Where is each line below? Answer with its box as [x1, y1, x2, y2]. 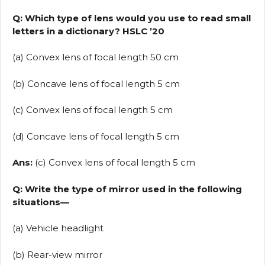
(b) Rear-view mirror [12, 248, 102, 260]
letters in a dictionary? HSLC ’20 [12, 25, 164, 37]
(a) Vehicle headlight [12, 222, 104, 234]
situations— [12, 196, 69, 208]
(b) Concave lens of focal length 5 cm [12, 77, 180, 89]
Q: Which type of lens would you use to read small [12, 12, 251, 24]
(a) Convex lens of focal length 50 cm [12, 51, 179, 63]
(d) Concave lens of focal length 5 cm [12, 130, 179, 142]
